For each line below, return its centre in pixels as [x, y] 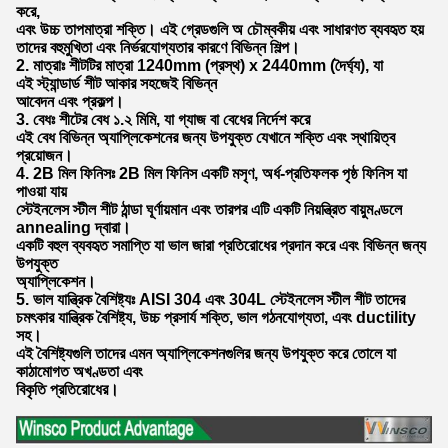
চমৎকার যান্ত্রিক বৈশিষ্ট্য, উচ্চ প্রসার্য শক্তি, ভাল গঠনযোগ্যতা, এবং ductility [216, 318]
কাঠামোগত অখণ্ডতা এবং [79, 372]
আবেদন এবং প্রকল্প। [70, 102]
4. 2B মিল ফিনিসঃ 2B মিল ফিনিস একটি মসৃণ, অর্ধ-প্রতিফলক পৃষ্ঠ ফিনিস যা [211, 174]
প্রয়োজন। [44, 156]
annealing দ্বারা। [73, 228]
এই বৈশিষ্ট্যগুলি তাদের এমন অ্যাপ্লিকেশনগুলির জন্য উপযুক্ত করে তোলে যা [206, 354]
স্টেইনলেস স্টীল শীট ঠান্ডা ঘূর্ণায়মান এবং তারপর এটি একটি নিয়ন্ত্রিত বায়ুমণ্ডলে [209, 210]
